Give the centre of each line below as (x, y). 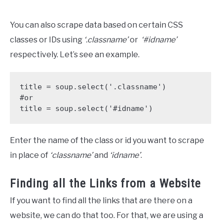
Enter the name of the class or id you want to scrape (107, 141)
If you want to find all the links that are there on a (101, 201)
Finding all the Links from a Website (105, 184)
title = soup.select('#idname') (86, 109)
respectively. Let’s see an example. (75, 54)
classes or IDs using (46, 39)
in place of (30, 155)
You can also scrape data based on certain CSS (96, 25)
